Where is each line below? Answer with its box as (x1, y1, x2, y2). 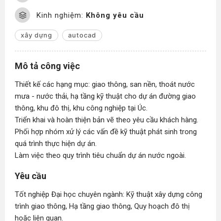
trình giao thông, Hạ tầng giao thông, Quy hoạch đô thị (15, 202, 190, 211)
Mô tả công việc (15, 61, 80, 71)
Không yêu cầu (86, 10, 144, 20)
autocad (68, 31, 96, 39)
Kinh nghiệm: (37, 10, 86, 20)
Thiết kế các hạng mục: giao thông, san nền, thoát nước (15, 80, 195, 89)
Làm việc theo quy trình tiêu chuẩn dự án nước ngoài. (15, 151, 186, 160)
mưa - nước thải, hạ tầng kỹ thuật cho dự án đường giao (15, 92, 196, 101)
